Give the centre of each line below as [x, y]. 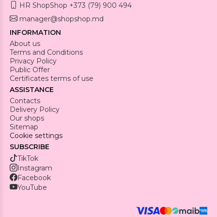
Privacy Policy [33, 61]
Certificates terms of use [52, 78]
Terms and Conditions [46, 52]
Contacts [25, 101]
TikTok [28, 158]
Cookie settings [36, 135]
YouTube [32, 187]
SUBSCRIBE [30, 147]
